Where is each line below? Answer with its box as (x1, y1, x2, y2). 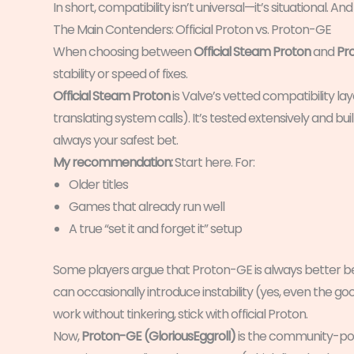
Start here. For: (172, 153, 254, 172)
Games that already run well (69, 198, 224, 217)
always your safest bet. (53, 131, 178, 150)
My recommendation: (53, 153, 172, 172)
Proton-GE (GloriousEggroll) (81, 327, 235, 346)
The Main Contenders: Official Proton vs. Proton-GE (53, 21, 331, 40)
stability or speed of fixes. (53, 65, 187, 84)
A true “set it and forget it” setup (69, 220, 242, 239)
